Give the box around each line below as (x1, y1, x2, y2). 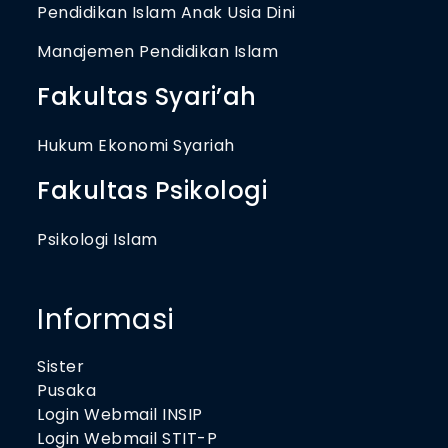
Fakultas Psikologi (37, 173, 268, 207)
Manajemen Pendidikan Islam (37, 40, 279, 63)
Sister (37, 354, 85, 378)
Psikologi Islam (37, 227, 158, 251)
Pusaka (37, 378, 97, 402)
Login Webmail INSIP (37, 402, 203, 426)
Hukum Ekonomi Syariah (37, 133, 235, 157)
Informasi (37, 300, 175, 339)
